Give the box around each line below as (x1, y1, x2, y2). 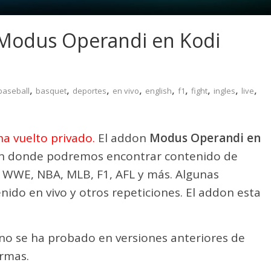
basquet (36, 85, 67, 97)
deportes (73, 85, 106, 97)
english (145, 85, 172, 97)
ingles (214, 85, 235, 97)
